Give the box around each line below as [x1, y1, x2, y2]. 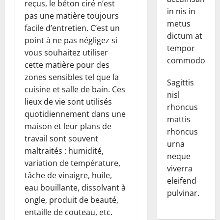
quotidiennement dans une [25, 109, 126, 120]
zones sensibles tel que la [25, 72, 119, 83]
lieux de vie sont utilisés [25, 96, 112, 108]
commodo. [166, 55, 207, 66]
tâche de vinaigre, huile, [25, 170, 112, 181]
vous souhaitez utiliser [25, 47, 108, 58]
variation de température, [25, 158, 120, 169]
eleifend [166, 175, 196, 186]
